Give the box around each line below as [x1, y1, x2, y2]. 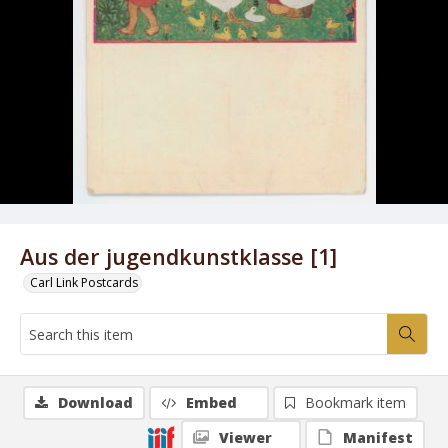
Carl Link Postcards [30, 274, 138, 291]
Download [58, 393, 133, 412]
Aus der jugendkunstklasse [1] [20, 242, 337, 271]
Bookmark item [305, 393, 406, 412]
